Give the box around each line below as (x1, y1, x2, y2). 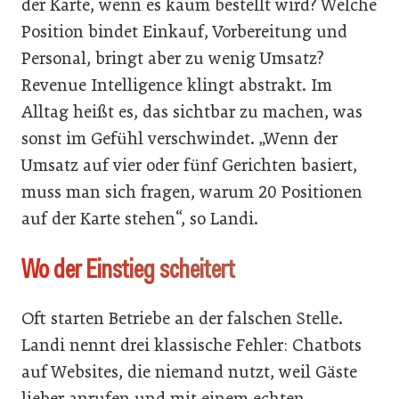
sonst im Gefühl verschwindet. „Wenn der (21, 127, 338, 149)
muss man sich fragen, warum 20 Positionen (21, 181, 362, 202)
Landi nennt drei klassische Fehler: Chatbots (21, 334, 362, 355)
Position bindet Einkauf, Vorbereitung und (21, 20, 347, 42)
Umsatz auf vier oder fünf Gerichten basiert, (21, 154, 357, 175)
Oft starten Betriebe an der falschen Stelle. (21, 307, 343, 329)
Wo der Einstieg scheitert (21, 251, 235, 286)
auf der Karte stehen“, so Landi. (21, 208, 258, 229)
